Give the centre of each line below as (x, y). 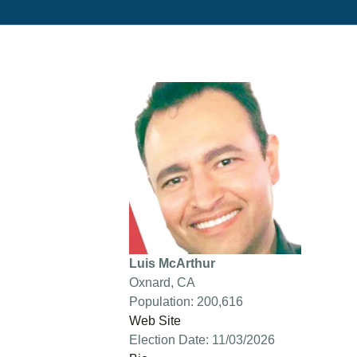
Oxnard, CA (162, 282)
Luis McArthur (172, 263)
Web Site (155, 321)
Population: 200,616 (186, 302)
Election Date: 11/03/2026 (202, 340)
